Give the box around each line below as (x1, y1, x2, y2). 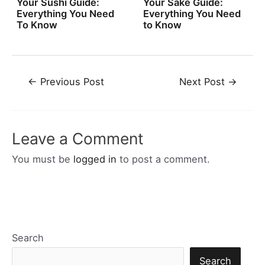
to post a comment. (117, 153, 210, 166)
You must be (12, 153, 73, 166)
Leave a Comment (12, 129, 144, 148)
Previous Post (37, 75, 104, 88)
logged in (73, 153, 117, 166)
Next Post (179, 75, 228, 88)
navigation (11, 87, 59, 99)
